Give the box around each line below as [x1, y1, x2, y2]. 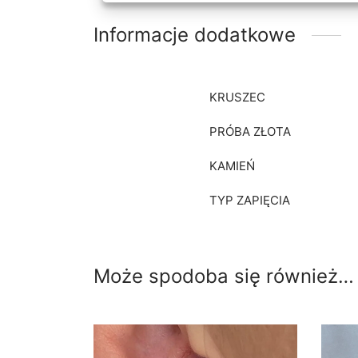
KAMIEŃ [209, 158, 255, 174]
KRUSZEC [209, 89, 265, 105]
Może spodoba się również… [93, 265, 354, 288]
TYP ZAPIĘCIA [209, 193, 290, 209]
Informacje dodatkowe [93, 23, 296, 47]
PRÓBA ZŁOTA [209, 124, 291, 140]
